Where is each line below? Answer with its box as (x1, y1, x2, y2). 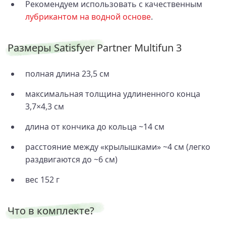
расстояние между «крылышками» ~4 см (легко (25, 141, 210, 152)
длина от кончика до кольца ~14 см (25, 121, 164, 132)
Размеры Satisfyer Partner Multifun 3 (8, 40, 182, 54)
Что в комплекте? (8, 203, 94, 217)
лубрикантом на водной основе (25, 11, 151, 22)
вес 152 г (25, 174, 60, 185)
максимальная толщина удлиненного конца (25, 88, 200, 99)
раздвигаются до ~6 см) (25, 153, 118, 165)
